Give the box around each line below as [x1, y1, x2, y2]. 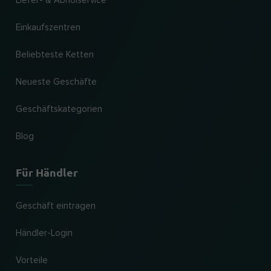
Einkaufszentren [16, 23, 80, 32]
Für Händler [16, 165, 78, 179]
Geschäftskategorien [16, 105, 102, 114]
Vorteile [16, 256, 48, 265]
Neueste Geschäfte [16, 77, 97, 87]
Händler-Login [16, 229, 73, 238]
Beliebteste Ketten [16, 50, 94, 59]
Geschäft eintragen [16, 201, 96, 211]
